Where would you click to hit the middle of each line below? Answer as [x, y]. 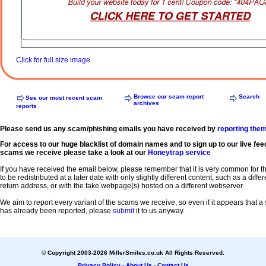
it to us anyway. [159, 211]
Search [249, 97]
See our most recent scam [64, 97]
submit [123, 211]
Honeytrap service [179, 153]
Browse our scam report [169, 97]
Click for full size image [53, 60]
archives [146, 103]
